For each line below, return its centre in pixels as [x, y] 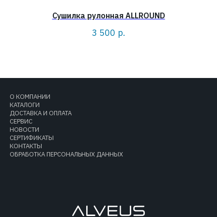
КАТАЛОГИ [25, 105]
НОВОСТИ [24, 130]
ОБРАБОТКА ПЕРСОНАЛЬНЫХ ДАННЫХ [66, 154]
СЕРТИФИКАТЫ [32, 138]
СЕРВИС [21, 121]
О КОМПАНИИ [30, 97]
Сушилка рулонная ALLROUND [108, 15]
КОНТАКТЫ [26, 146]
